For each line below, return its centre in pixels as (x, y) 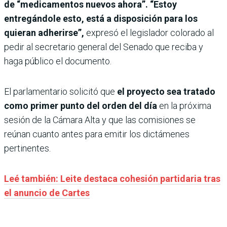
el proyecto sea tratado (166, 92)
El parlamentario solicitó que (61, 92)
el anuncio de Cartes (47, 193)
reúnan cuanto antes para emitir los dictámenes (97, 134)
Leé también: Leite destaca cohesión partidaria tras (112, 179)
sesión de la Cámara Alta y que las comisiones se (100, 120)
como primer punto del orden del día (82, 106)
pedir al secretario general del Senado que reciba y (104, 47)
